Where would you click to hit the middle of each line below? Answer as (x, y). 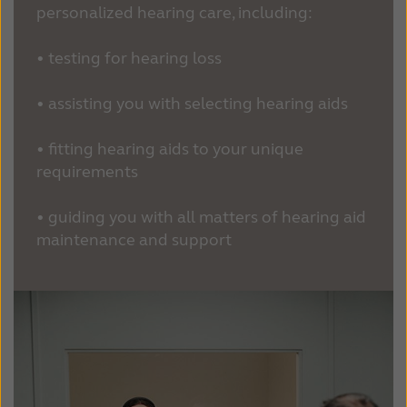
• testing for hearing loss (129, 59)
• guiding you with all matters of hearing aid (201, 218)
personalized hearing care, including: (174, 13)
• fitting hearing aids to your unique (170, 149)
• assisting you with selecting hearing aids (192, 104)
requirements (87, 172)
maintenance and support (134, 240)
